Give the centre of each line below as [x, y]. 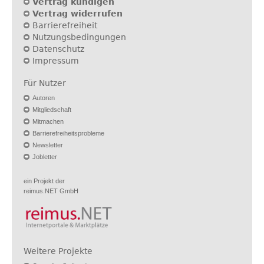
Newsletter [48, 145]
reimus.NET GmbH [51, 191]
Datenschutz [58, 49]
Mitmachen [48, 121]
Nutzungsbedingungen [79, 37]
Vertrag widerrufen [77, 14]
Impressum [56, 61]
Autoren [44, 98]
